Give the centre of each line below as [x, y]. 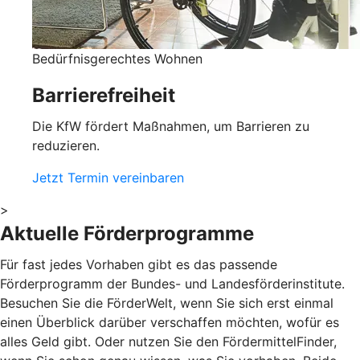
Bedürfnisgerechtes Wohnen [117, 59]
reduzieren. [66, 146]
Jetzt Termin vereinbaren [108, 178]
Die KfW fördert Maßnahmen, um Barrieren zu [171, 127]
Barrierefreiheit [104, 96]
